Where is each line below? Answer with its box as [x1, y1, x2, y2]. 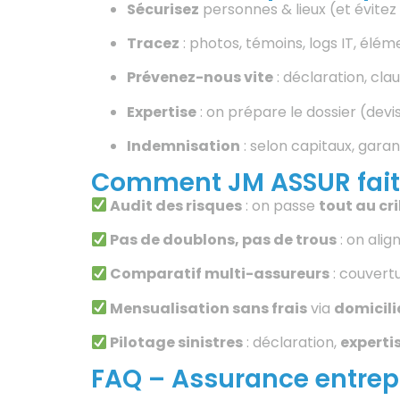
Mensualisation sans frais [107, 297, 308, 319]
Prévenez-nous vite [127, 67, 273, 88]
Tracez [127, 33, 179, 54]
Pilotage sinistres [107, 332, 244, 354]
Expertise [127, 101, 196, 122]
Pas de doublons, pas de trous [107, 229, 337, 251]
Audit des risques [107, 195, 243, 216]
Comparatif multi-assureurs [107, 263, 330, 285]
